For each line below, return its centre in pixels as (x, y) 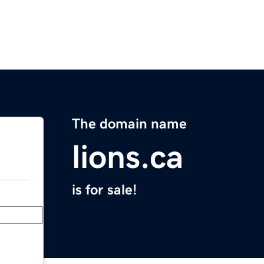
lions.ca (128, 157)
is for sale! (104, 190)
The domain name (129, 124)
